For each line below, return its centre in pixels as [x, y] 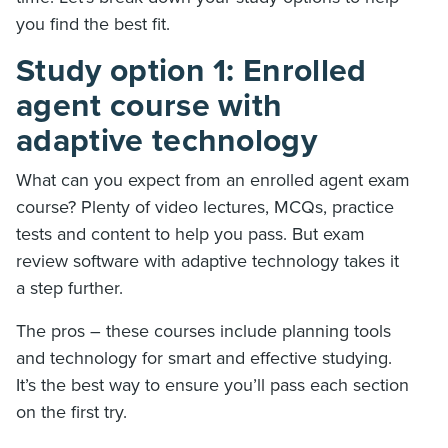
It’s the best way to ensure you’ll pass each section [212, 385]
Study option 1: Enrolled [191, 71]
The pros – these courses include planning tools [203, 331]
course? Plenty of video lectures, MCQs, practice [205, 207]
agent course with [149, 106]
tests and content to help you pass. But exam [190, 234]
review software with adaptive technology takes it [207, 261]
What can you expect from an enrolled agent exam [213, 180]
